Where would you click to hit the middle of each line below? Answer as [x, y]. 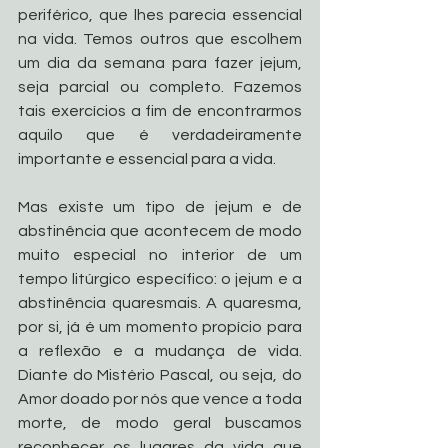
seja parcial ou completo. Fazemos [160, 86]
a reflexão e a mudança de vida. [160, 350]
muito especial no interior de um [160, 254]
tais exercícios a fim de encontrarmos [160, 110]
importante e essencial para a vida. [147, 158]
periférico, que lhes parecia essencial [160, 14]
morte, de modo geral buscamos [160, 422]
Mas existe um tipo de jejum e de [160, 206]
